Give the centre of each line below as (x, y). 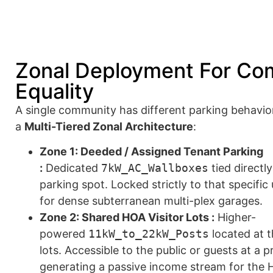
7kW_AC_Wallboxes (155, 168)
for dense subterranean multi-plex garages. (151, 201)
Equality (55, 91)
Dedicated (72, 168)
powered (64, 234)
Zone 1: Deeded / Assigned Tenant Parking (151, 152)
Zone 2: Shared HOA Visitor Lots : (127, 218)
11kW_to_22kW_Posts (149, 234)
